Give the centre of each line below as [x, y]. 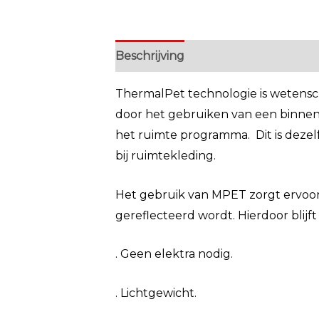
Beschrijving [150, 56]
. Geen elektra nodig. [174, 254]
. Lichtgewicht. [156, 293]
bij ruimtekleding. [166, 156]
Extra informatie [244, 56]
